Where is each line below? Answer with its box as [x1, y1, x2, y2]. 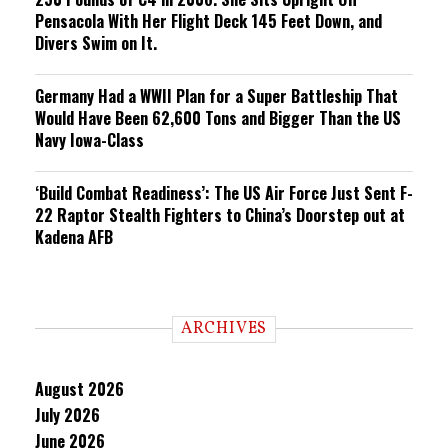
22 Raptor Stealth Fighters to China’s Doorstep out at [35, 203, 405, 227]
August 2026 [35, 377, 124, 401]
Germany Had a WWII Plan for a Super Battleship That [35, 84, 398, 108]
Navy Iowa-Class [35, 128, 144, 152]
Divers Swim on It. [35, 31, 157, 55]
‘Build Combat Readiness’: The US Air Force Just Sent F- [35, 181, 413, 205]
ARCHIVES [180, 318, 268, 340]
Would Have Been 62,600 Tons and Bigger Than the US [35, 106, 401, 130]
